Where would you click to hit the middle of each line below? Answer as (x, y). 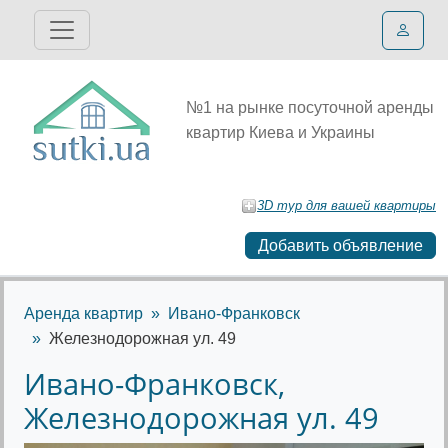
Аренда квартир (83, 313)
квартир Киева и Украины (280, 132)
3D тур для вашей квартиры (346, 205)
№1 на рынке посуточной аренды (310, 107)
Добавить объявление (340, 245)
